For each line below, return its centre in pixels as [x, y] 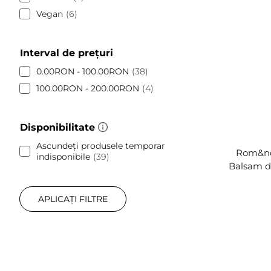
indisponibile [63, 156]
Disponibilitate [57, 127]
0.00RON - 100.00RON [83, 71]
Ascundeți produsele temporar [101, 145]
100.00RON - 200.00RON [88, 88]
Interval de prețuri [67, 53]
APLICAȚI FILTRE [73, 199]
